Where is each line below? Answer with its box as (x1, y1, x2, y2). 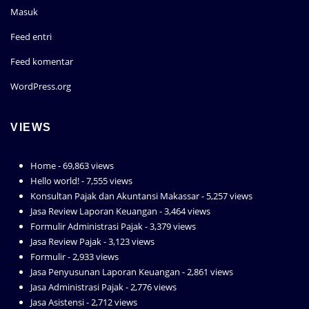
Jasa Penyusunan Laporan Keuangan (30, 265, 181, 278)
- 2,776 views (123, 280, 177, 293)
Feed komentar (10, 54, 73, 68)
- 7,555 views (79, 174, 133, 187)
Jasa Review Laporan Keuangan (30, 204, 158, 217)
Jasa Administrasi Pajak (30, 280, 124, 293)
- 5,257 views (199, 189, 253, 202)
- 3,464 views (157, 204, 211, 217)
